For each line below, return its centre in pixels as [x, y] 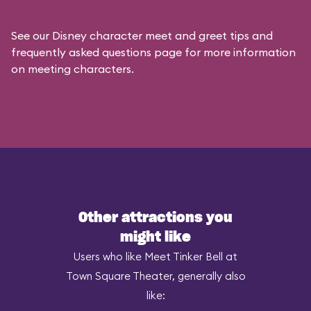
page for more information [224, 52]
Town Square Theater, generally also [155, 276]
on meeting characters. [73, 69]
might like [155, 237]
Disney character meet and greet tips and [162, 35]
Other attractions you [155, 218]
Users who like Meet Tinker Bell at [155, 257]
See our [32, 35]
